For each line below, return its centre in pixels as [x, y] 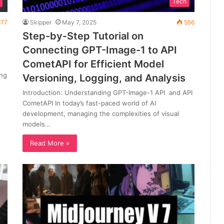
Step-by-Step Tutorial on [83, 36]
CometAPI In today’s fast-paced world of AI [89, 103]
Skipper [40, 22]
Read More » [49, 143]
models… [36, 124]
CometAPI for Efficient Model [93, 64]
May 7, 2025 [79, 22]
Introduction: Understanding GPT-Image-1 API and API [107, 92]
